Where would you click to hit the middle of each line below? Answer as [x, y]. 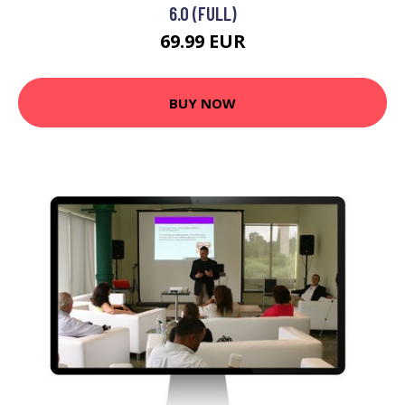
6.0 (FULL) [202, 13]
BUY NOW [202, 103]
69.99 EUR [202, 41]
